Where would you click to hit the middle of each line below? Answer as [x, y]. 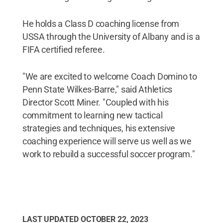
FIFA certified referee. [63, 50]
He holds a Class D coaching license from [101, 24]
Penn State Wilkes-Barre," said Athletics [97, 90]
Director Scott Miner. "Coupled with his [95, 103]
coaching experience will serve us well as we [107, 141]
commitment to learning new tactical [92, 115]
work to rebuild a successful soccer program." [109, 154]
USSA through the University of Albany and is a [111, 37]
